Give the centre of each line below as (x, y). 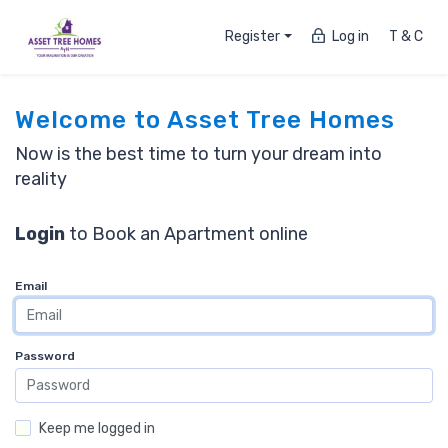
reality (41, 179)
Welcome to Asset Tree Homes (205, 120)
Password (45, 355)
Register (253, 37)
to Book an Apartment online (186, 234)
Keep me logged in (97, 428)
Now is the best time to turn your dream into (198, 154)
